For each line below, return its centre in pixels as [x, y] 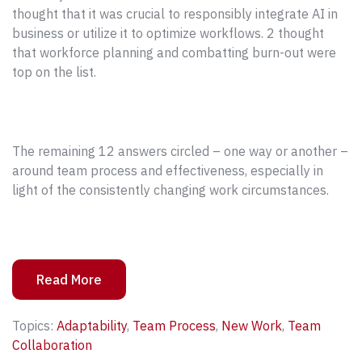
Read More [69, 279]
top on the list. [54, 72]
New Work [252, 325]
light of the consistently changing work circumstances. [170, 189]
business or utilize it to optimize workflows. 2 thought [168, 33]
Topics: [34, 325]
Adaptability [92, 325]
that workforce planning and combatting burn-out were [174, 52]
